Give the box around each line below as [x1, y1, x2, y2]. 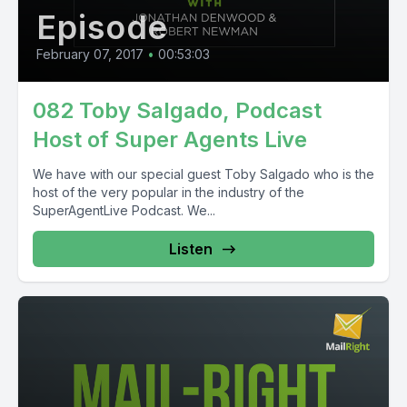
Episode [36, 7, 169, 47]
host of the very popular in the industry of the [33, 184, 304, 200]
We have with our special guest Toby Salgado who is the [33, 166, 374, 182]
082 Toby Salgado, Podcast [33, 97, 322, 124]
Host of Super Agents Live [33, 126, 307, 153]
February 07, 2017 [36, 46, 144, 62]
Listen [169, 240, 213, 258]
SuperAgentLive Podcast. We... [33, 203, 215, 218]
